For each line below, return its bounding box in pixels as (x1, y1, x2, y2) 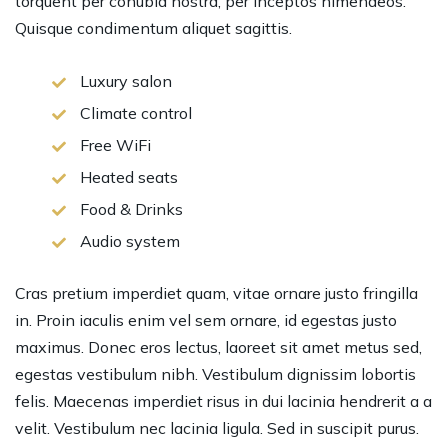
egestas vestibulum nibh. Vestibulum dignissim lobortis (15, 364, 416, 385)
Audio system (80, 231, 180, 252)
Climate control (80, 103, 192, 124)
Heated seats (80, 167, 178, 188)
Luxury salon (80, 71, 172, 92)
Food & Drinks (80, 199, 183, 220)
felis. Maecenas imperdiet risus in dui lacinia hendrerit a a (15, 391, 432, 412)
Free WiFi (80, 135, 151, 156)
